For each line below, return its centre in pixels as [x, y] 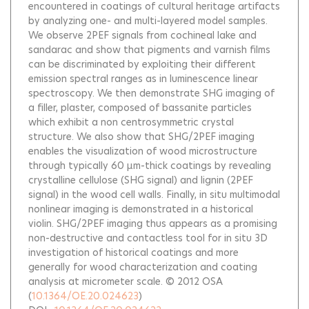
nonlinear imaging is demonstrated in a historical [141, 209]
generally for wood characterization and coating [143, 267]
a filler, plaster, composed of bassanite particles [140, 108]
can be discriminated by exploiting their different [142, 64]
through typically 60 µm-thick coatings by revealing [150, 166]
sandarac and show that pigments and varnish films [149, 50]
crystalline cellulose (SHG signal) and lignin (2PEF [141, 180]
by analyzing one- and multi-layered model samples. [148, 21]
